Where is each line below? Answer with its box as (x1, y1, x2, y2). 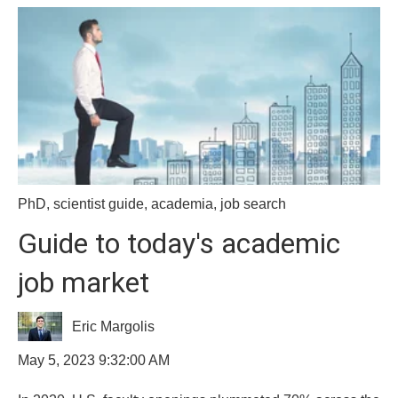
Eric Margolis (72, 318, 155, 334)
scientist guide (53, 195, 144, 211)
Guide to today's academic (18, 226, 340, 260)
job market (18, 265, 149, 299)
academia (151, 195, 213, 211)
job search (220, 195, 286, 211)
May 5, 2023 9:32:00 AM (18, 353, 170, 369)
